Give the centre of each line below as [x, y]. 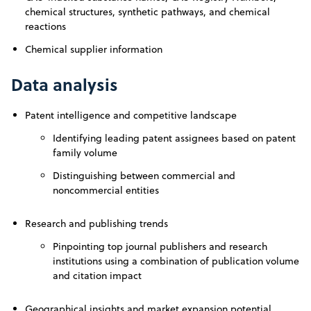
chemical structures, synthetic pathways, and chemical [148, 11]
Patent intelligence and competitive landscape [131, 115]
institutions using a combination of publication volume [176, 261]
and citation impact [97, 275]
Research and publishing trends [96, 223]
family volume [85, 152]
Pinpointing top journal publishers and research [160, 246]
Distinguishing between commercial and [144, 175]
